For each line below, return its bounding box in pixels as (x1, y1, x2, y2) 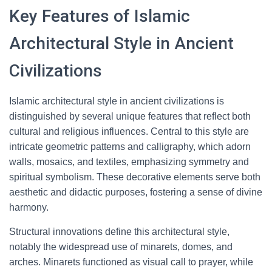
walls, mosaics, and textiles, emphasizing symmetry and (9, 157, 249, 167)
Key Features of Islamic (9, 6, 190, 26)
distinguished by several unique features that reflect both (9, 111, 251, 121)
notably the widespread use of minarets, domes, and (9, 242, 233, 252)
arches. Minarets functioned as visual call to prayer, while (9, 257, 253, 267)
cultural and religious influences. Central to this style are (9, 126, 249, 137)
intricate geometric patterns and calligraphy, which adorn (9, 141, 251, 152)
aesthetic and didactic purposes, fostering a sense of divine (9, 187, 262, 197)
